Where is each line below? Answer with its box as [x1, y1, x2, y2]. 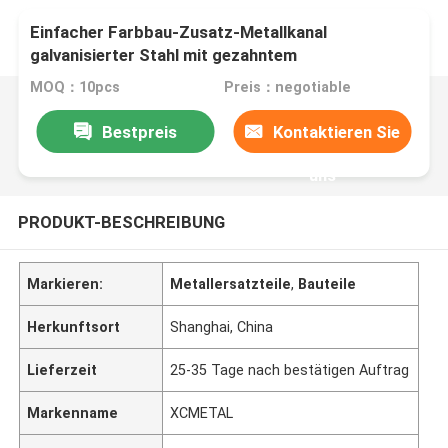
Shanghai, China [170, 318, 274, 335]
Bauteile [298, 275, 357, 292]
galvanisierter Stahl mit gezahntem [30, 45, 298, 66]
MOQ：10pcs [30, 79, 121, 96]
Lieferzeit [27, 361, 98, 378]
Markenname [27, 404, 119, 421]
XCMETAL [170, 404, 234, 421]
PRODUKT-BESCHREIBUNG [17, 211, 225, 232]
